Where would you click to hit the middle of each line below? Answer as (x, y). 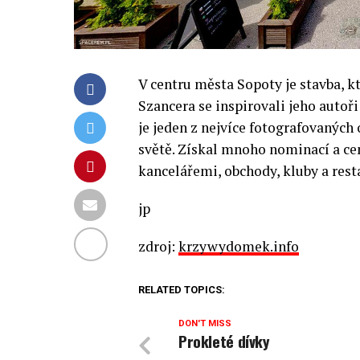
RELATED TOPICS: (182, 289)
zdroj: (158, 246)
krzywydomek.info (239, 246)
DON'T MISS (205, 323)
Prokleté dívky (224, 341)
